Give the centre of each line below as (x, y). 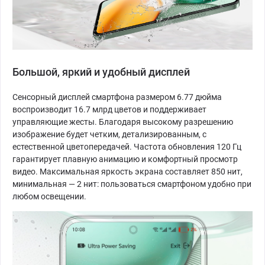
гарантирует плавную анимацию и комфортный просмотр (125, 159)
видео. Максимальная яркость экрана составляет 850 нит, (127, 171)
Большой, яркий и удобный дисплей (101, 72)
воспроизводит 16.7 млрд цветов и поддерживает (109, 109)
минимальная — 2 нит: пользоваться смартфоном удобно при (132, 184)
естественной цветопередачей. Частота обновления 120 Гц (127, 146)
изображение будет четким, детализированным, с (109, 134)
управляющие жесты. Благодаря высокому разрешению (123, 122)
